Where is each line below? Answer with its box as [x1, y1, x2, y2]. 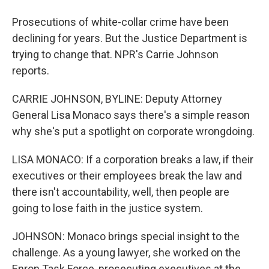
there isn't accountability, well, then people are [12, 186, 229, 198]
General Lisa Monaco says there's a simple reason [12, 109, 250, 121]
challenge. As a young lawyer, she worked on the [12, 246, 241, 259]
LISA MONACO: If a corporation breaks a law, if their [12, 153, 253, 166]
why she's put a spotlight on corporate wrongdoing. [12, 125, 255, 138]
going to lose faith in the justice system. [12, 202, 203, 214]
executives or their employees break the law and [12, 169, 242, 182]
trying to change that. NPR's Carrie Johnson [12, 48, 219, 61]
